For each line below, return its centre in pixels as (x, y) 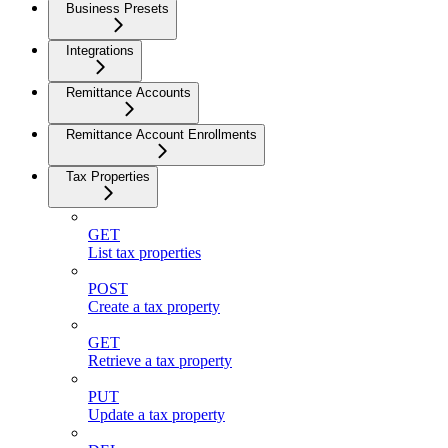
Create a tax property (154, 306)
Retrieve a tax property (160, 360)
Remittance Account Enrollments (161, 134)
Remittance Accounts (128, 92)
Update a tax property (156, 414)
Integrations (100, 50)
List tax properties (144, 252)
